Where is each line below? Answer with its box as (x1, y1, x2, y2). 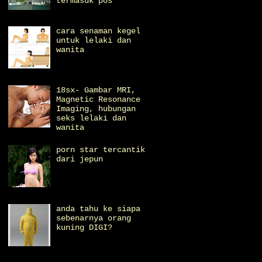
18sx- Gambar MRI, (56, 85, 136, 95)
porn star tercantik (56, 145, 146, 155)
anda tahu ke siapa (56, 204, 141, 213)
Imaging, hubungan (56, 104, 136, 113)
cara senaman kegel (56, 26, 141, 36)
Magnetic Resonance (56, 94, 141, 104)
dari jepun (56, 154, 104, 164)
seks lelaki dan (56, 113, 127, 123)
